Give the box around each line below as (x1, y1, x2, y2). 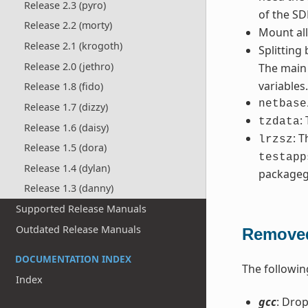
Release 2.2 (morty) (23, 19, 112, 32)
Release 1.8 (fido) (23, 80, 103, 93)
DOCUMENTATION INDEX (15, 252, 131, 265)
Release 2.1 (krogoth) (23, 39, 122, 53)
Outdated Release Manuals (16, 222, 142, 236)
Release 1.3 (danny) (23, 181, 113, 195)
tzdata (258, 115, 300, 129)
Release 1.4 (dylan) (23, 161, 110, 175)
